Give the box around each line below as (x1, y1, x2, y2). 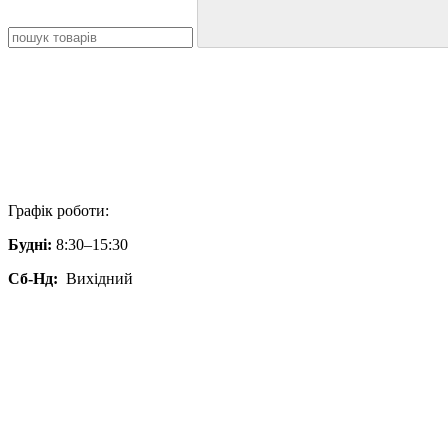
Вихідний (58, 270, 133, 287)
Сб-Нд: (8, 270, 58, 287)
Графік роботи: (8, 202, 109, 219)
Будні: (8, 236, 52, 253)
